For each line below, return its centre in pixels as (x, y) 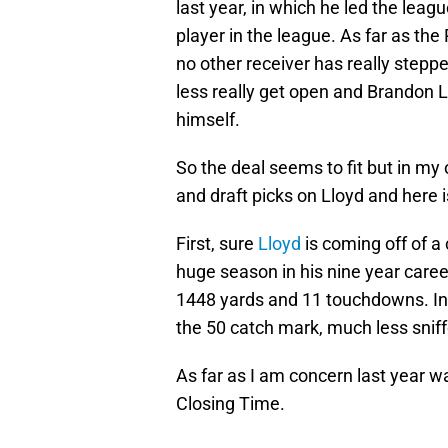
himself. (208, 120)
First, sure (217, 244)
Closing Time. (230, 404)
